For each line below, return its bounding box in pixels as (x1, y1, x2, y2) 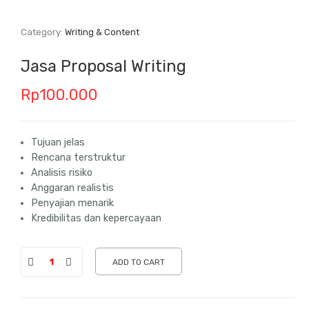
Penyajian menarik (31, 197, 114, 209)
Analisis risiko (31, 167, 93, 179)
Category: (21, 27, 66, 37)
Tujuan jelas (31, 137, 86, 148)
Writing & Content (65, 27, 140, 37)
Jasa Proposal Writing (21, 57, 187, 76)
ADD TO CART (112, 257, 166, 267)
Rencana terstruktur (31, 152, 126, 163)
